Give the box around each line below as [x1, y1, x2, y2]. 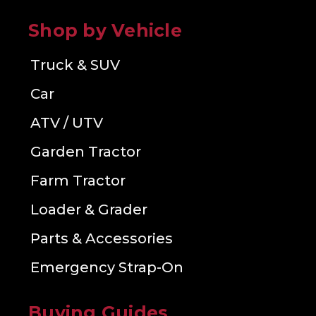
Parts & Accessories [30, 230, 173, 248]
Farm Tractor [30, 172, 126, 190]
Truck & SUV [30, 56, 120, 74]
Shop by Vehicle [28, 20, 182, 42]
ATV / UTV [30, 114, 103, 132]
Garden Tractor [30, 143, 141, 161]
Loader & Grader [30, 201, 147, 219]
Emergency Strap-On [30, 259, 183, 276]
